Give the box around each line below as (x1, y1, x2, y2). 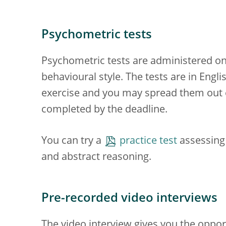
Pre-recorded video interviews (41, 193, 217, 205)
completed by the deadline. (41, 105, 167, 115)
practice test (120, 136, 177, 146)
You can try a (41, 136, 104, 146)
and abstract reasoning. (41, 152, 151, 162)
